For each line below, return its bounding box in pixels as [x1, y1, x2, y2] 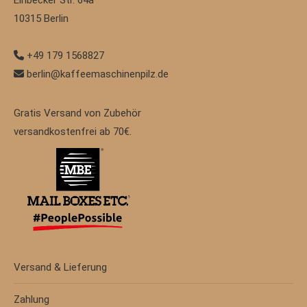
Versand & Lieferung [14, 260, 107, 273]
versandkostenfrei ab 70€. [14, 125, 132, 138]
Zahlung [14, 293, 49, 306]
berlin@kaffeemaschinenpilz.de [24, 68, 169, 81]
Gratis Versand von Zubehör [14, 107, 141, 120]
